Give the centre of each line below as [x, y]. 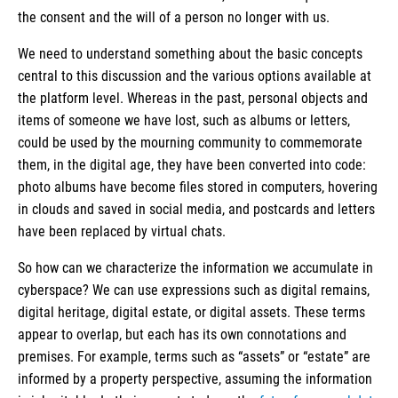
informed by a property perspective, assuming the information [195, 379]
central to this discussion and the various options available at [195, 76]
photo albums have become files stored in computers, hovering [198, 187]
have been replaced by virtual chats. [123, 232]
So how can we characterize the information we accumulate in [195, 268]
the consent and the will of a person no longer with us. [175, 18]
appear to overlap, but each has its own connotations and [182, 335]
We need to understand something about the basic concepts [190, 54]
